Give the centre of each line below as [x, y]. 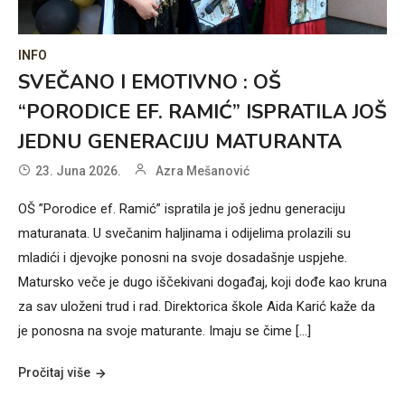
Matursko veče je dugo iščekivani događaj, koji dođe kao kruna [202, 282]
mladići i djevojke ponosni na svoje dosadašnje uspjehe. [183, 257]
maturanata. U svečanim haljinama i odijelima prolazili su [184, 233]
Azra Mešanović [202, 170]
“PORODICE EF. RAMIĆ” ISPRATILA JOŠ [202, 112]
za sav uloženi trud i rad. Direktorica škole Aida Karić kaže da [197, 306]
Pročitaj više [54, 372]
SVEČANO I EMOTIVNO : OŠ [150, 82]
